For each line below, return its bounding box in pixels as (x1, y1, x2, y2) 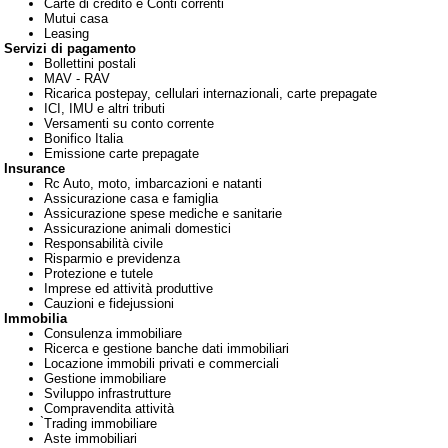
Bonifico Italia (44, 131, 123, 146)
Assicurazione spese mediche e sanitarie (44, 206, 282, 221)
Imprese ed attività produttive (44, 281, 213, 296)
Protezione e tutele (44, 266, 153, 281)
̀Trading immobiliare (44, 416, 157, 431)
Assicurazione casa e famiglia (44, 191, 218, 206)
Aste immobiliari (44, 431, 137, 446)
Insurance (4, 161, 65, 176)
